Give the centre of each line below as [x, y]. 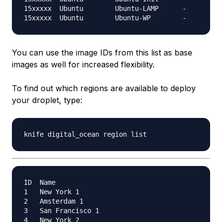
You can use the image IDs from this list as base [102, 52]
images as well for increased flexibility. [83, 64]
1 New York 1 [52, 192]
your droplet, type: [47, 100]
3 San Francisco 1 [61, 210]
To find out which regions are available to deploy [104, 88]
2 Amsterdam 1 [54, 201]
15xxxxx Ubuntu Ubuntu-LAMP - [105, 8]
